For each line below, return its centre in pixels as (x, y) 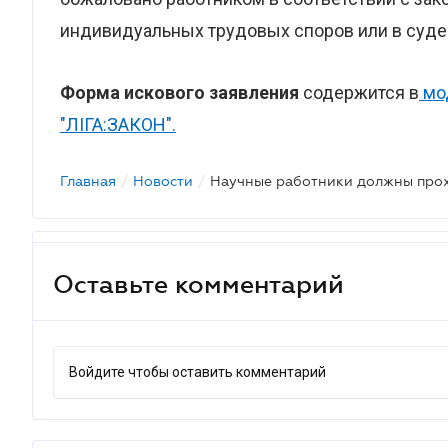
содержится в (359, 92)
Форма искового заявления (179, 92)
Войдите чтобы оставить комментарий (197, 372)
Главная (88, 181)
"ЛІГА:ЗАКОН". (118, 124)
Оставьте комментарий (198, 283)
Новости (163, 181)
